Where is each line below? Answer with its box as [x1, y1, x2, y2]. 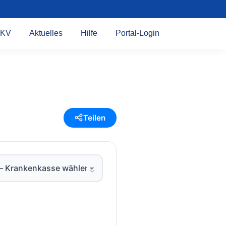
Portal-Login [116, 29, 159, 37]
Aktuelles [29, 29, 63, 37]
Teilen [83, 112, 106, 123]
